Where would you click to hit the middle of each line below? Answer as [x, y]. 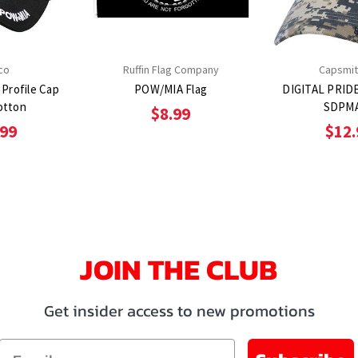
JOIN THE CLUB [179, 269]
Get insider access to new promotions [179, 310]
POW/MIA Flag [171, 89]
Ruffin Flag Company [171, 69]
